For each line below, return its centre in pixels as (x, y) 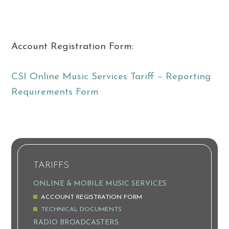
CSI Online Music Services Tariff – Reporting (111, 77)
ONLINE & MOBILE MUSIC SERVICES (100, 184)
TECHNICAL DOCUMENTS (82, 209)
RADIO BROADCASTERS (76, 222)
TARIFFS (51, 166)
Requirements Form (55, 93)
